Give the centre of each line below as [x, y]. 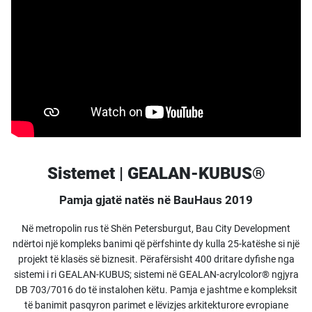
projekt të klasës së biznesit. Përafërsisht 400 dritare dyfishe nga [156, 259]
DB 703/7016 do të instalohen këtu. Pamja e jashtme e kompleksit [156, 290]
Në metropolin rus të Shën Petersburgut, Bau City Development [156, 228]
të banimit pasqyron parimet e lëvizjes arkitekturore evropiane [156, 305]
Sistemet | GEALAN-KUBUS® [156, 173]
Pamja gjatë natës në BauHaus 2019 [156, 200]
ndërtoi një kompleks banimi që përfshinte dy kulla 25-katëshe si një [156, 244]
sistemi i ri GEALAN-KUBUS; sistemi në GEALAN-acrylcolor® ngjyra [156, 274]
